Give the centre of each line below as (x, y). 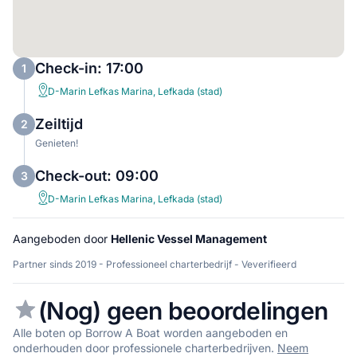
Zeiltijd (59, 124)
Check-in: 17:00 (89, 68)
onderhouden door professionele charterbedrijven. (145, 347)
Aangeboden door (62, 238)
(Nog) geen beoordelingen (183, 310)
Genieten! (57, 143)
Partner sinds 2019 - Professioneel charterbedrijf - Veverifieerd (155, 264)
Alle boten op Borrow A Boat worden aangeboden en (150, 332)
